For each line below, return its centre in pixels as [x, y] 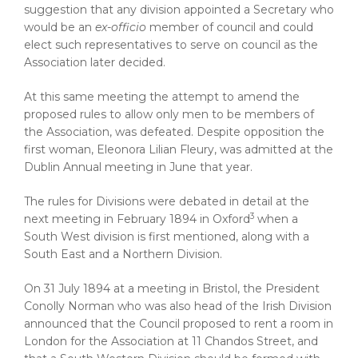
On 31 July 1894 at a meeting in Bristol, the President [172, 288]
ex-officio [121, 27]
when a [276, 219]
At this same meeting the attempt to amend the [162, 97]
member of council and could [230, 27]
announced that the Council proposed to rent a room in [179, 324]
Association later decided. [95, 62]
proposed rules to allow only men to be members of [169, 114]
